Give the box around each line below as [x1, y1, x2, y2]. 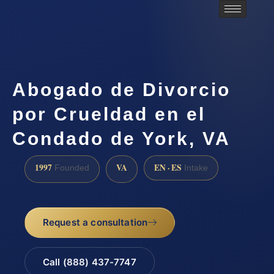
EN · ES [154, 161, 182, 174]
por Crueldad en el [12, 103, 206, 124]
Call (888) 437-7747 [42, 256, 136, 268]
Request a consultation [42, 216, 148, 228]
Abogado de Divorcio [12, 79, 231, 100]
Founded [52, 163, 89, 173]
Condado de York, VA [12, 128, 231, 149]
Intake [182, 163, 208, 173]
